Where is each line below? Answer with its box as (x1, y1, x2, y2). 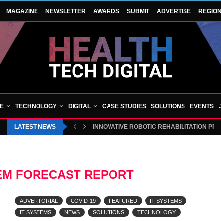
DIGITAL (68, 103, 91, 110)
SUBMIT (127, 8, 149, 15)
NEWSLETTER (45, 8, 86, 15)
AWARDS (93, 8, 119, 15)
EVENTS (190, 103, 214, 110)
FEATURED (108, 198, 137, 204)
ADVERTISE (157, 8, 191, 15)
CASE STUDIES (102, 103, 146, 110)
